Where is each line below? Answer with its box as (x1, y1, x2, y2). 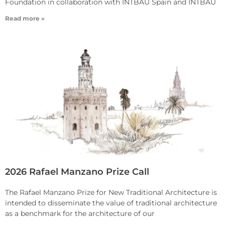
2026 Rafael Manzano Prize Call (5, 166, 149, 178)
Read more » (5, 15, 45, 23)
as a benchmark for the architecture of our (5, 209, 155, 218)
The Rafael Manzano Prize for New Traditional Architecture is (5, 188, 217, 197)
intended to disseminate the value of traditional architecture (5, 198, 217, 208)
